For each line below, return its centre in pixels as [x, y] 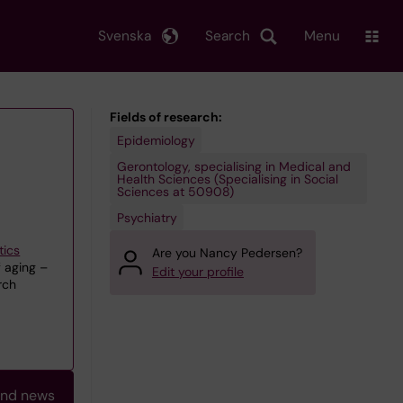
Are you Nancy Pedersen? [227, 253]
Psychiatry [147, 217]
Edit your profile [198, 272]
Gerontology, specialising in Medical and [233, 166]
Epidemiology [156, 140]
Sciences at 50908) [175, 191]
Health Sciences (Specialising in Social [227, 179]
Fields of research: [166, 117]
